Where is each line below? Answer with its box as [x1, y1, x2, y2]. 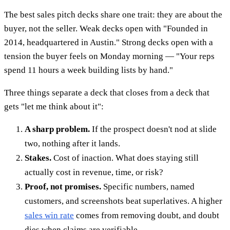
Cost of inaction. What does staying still [51, 152, 199, 163]
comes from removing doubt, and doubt [74, 210, 219, 220]
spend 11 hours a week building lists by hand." [4, 65, 173, 75]
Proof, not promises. [25, 181, 101, 191]
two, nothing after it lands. [25, 138, 120, 148]
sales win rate [25, 210, 74, 220]
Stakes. [25, 152, 51, 163]
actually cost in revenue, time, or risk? [25, 167, 163, 177]
